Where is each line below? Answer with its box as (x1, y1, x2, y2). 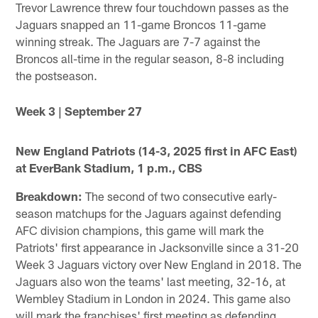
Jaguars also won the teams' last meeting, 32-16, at (16, 274, 286, 289)
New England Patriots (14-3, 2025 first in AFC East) (16, 143, 297, 158)
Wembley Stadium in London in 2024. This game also (16, 291, 291, 306)
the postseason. (16, 67, 98, 82)
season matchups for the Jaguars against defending (16, 206, 282, 221)
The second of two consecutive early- (82, 189, 278, 204)
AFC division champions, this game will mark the (16, 223, 265, 238)
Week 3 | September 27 (16, 104, 143, 119)
